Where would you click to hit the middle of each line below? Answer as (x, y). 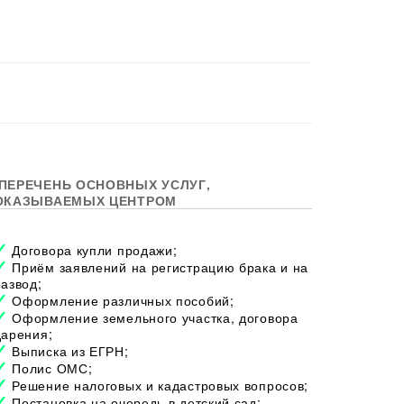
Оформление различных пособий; (123, 300)
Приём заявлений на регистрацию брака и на (161, 266)
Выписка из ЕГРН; (70, 350)
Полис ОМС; (52, 367)
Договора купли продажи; (95, 249)
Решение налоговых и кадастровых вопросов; (161, 385)
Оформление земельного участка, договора (155, 317)
